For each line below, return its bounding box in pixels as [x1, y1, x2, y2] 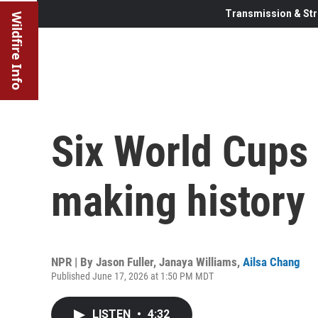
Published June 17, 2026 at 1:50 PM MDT [51, 270, 214, 282]
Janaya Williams [159, 254, 237, 269]
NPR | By [51, 254, 96, 269]
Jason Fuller [96, 254, 153, 269]
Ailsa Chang [243, 254, 300, 269]
